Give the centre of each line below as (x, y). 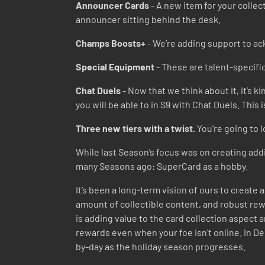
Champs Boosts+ (111, 43)
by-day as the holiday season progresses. (161, 246)
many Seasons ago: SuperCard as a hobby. (162, 166)
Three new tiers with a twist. (135, 128)
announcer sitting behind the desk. (148, 19)
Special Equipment (115, 67)
